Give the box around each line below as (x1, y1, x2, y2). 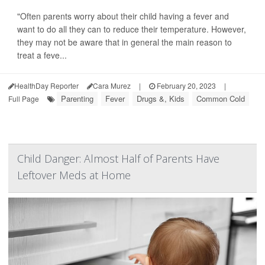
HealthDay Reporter (14, 80, 79, 91)
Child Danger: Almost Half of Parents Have (17, 151, 219, 166)
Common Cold (196, 93, 245, 104)
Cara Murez (93, 80, 131, 91)
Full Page (8, 93, 39, 104)
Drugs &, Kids (137, 93, 185, 104)
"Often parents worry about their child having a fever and (17, 10, 229, 22)
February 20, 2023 (155, 80, 216, 91)
